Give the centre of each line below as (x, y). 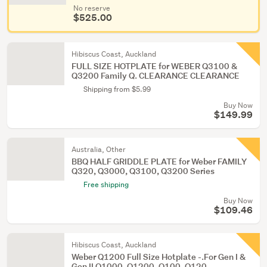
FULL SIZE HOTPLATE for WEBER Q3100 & (154, 66)
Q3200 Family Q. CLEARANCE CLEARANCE (156, 75)
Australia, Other (99, 149)
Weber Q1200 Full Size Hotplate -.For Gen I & (159, 257)
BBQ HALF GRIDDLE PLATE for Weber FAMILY (159, 161)
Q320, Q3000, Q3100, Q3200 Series (143, 171)
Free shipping (106, 184)
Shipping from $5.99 (117, 89)
